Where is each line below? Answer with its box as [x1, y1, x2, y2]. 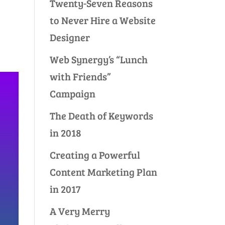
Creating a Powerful [49, 148, 140, 162]
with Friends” [49, 69, 111, 83]
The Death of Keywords [49, 108, 153, 123]
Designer [49, 30, 90, 44]
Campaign [49, 86, 95, 100]
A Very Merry [49, 204, 110, 218]
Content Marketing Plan [49, 165, 157, 179]
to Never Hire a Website [49, 13, 156, 27]
